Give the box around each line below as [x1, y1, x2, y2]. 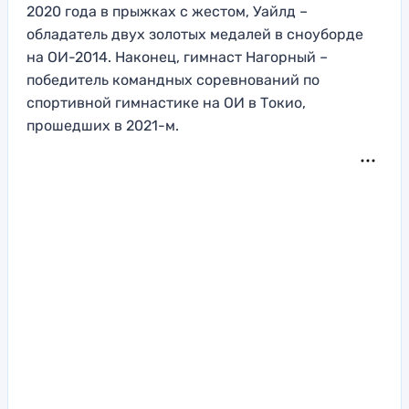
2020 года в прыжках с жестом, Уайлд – [26, 3, 308, 21]
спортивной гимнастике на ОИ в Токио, [26, 94, 306, 112]
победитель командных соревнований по [26, 71, 320, 89]
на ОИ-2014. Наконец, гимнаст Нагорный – [26, 48, 328, 67]
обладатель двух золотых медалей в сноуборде [26, 26, 363, 44]
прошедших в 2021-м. [26, 117, 179, 135]
